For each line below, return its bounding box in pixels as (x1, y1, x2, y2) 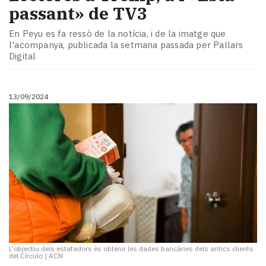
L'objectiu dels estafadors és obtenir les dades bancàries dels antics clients (9, 243, 254, 253)
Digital (9, 50, 36, 62)
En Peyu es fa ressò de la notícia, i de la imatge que (9, 27, 226, 39)
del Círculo (9, 251, 43, 260)
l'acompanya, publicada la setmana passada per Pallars (9, 39, 243, 50)
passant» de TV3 (9, 2, 147, 25)
